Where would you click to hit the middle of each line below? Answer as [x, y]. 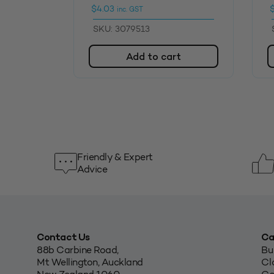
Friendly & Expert [115, 157]
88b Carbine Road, [78, 250]
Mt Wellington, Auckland [90, 262]
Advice [92, 169]
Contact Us [63, 239]
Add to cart [154, 58]
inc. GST [130, 9]
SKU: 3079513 [121, 29]
